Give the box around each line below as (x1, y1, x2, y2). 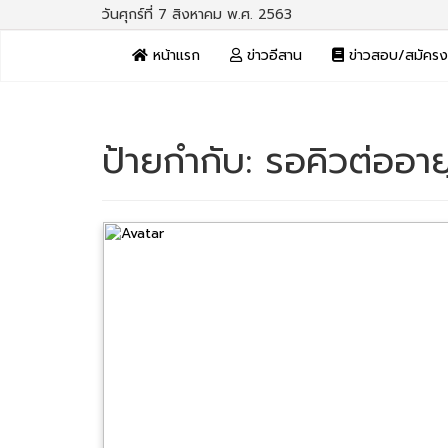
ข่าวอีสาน (242, 45, 302, 66)
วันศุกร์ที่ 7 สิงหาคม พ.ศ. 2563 (102, 4, 292, 25)
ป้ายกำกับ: (102, 134, 265, 188)
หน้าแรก (148, 45, 200, 66)
